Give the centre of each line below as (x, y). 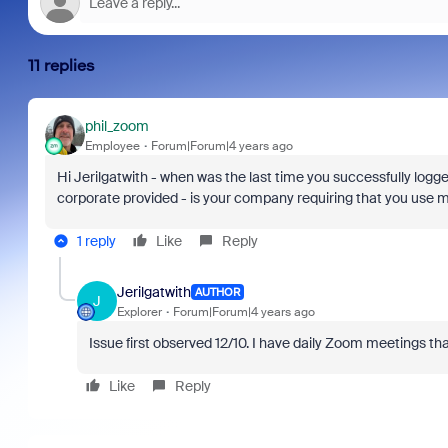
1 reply (96, 241)
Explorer (139, 311)
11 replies (61, 65)
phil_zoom (116, 125)
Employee (112, 145)
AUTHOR (217, 292)
